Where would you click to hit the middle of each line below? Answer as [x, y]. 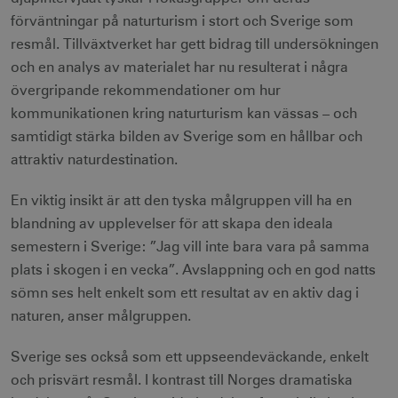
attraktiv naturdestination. [94, 160]
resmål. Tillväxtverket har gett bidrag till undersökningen [195, 44]
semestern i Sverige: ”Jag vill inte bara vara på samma [190, 247]
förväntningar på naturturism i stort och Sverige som [182, 21]
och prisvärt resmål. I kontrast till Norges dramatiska [182, 380]
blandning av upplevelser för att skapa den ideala [172, 224]
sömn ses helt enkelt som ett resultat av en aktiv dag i [185, 293]
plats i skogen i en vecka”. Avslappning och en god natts [193, 270]
